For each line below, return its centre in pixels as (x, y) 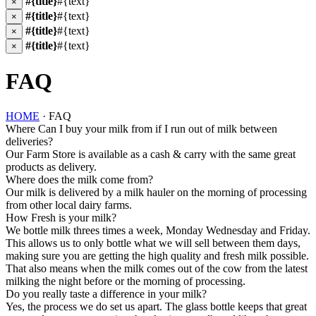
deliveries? (29, 141)
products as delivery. (53, 166)
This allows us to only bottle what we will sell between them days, (154, 243)
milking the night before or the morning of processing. (133, 281)
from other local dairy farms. (69, 205)
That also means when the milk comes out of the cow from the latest (157, 268)
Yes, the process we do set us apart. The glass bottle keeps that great (156, 306)
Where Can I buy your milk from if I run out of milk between (141, 128)
